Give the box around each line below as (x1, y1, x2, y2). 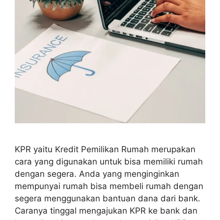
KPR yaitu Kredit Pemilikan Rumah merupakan (15, 144, 195, 154)
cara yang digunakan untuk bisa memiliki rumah (15, 156, 203, 166)
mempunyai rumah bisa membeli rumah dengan (15, 181, 203, 191)
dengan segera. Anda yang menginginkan (15, 168, 179, 179)
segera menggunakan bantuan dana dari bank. (15, 193, 200, 203)
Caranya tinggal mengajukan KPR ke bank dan (15, 205, 197, 216)
